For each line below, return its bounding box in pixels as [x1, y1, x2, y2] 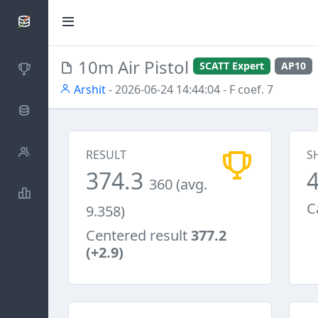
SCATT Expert [199, 58, 265, 72]
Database [43, 102, 94, 119]
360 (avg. [149, 175, 207, 194]
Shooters [43, 143, 92, 160]
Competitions [43, 60, 115, 77]
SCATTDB [43, 13, 92, 30]
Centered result [86, 226, 191, 245]
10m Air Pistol [74, 55, 193, 79]
